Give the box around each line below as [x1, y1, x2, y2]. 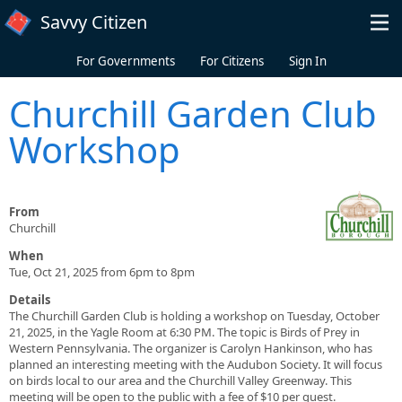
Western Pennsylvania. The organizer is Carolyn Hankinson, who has [9, 339, 372, 356]
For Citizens [199, 53, 264, 69]
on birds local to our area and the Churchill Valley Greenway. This [9, 371, 352, 389]
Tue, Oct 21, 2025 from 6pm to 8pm [9, 263, 195, 280]
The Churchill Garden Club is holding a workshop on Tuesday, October [9, 307, 380, 324]
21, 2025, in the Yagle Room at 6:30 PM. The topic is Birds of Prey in [9, 323, 360, 340]
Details [9, 291, 50, 308]
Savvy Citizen [40, 10, 147, 34]
